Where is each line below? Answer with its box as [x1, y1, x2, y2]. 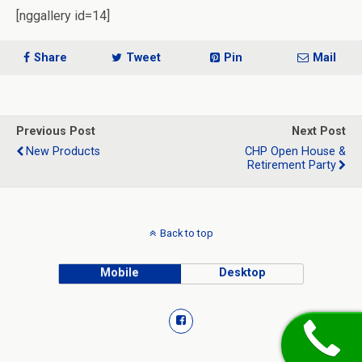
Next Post [292, 124, 346, 138]
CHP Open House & [245, 145, 346, 158]
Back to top [159, 227, 213, 239]
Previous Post [16, 124, 95, 138]
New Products [26, 145, 100, 158]
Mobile [100, 266, 140, 280]
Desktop [218, 266, 266, 280]
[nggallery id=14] [16, 8, 110, 23]
